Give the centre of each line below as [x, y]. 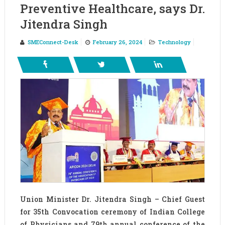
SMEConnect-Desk [53, 42]
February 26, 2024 [117, 42]
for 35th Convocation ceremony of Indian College [113, 211]
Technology [174, 42]
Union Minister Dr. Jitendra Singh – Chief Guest [113, 199]
